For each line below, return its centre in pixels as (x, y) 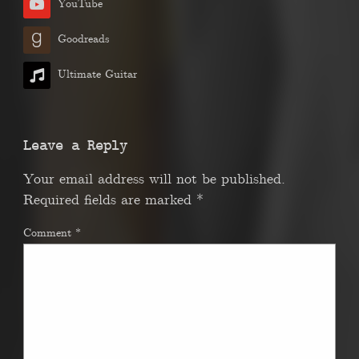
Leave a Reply (75, 146)
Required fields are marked (109, 200)
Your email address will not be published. (154, 179)
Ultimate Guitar (97, 74)
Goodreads (83, 39)
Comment (49, 233)
